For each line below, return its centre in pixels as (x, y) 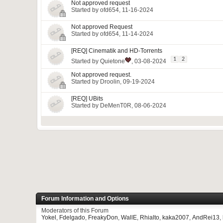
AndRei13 (206, 217)
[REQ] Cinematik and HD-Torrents (117, 51)
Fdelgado (72, 217)
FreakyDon (103, 217)
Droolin (110, 82)
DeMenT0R (116, 106)
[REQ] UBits (87, 99)
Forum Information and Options (85, 198)
